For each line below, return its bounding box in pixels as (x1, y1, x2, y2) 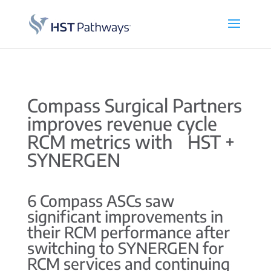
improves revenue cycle (27, 112, 217, 135)
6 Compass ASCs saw (27, 191, 174, 211)
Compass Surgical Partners (27, 94, 242, 117)
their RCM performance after (27, 222, 230, 242)
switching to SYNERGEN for (27, 238, 224, 258)
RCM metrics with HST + (27, 130, 235, 153)
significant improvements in (27, 206, 223, 226)
